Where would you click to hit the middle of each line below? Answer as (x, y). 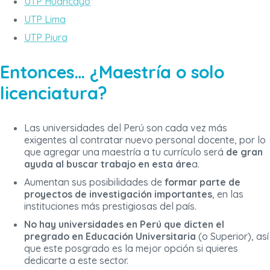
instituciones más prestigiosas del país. (110, 206)
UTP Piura (46, 38)
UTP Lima (45, 20)
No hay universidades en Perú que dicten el (124, 224)
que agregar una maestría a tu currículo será (125, 152)
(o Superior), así (232, 237)
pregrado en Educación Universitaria (110, 237)
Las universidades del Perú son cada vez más (126, 128)
